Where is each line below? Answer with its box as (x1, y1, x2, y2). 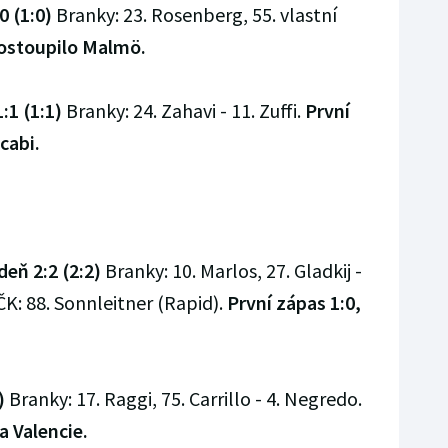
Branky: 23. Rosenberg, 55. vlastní (51, 2, 337, 28)
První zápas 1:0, (226, 290, 361, 316)
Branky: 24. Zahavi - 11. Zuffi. (61, 98, 305, 124)
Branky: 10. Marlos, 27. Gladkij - (100, 258, 362, 284)
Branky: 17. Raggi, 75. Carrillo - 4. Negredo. (4, 386, 362, 412)
